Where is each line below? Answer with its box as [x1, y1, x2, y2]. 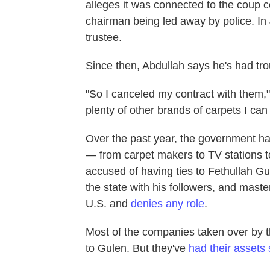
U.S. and [86, 197, 131, 210]
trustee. [86, 31, 122, 43]
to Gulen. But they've [86, 242, 189, 254]
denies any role [131, 197, 204, 210]
